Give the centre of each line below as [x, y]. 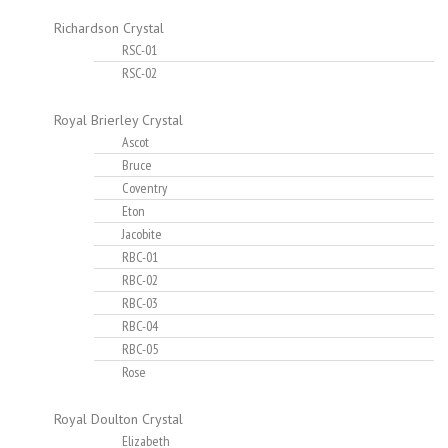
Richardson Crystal [109, 28]
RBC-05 [140, 349]
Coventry [144, 188]
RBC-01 [140, 257]
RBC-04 [140, 326]
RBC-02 [140, 280]
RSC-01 [139, 50]
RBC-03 [140, 303]
